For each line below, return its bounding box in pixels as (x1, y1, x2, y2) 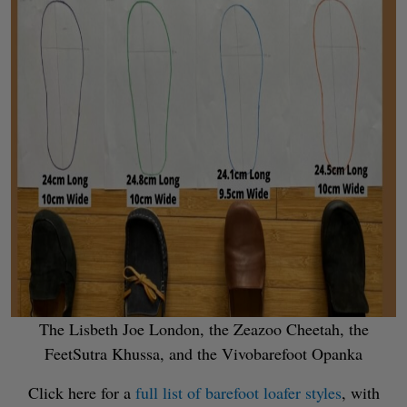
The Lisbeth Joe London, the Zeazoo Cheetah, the (38, 317, 369, 340)
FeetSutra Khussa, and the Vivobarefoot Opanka (45, 342, 362, 364)
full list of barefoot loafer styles (130, 381, 342, 403)
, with (341, 381, 380, 403)
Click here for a (27, 381, 131, 403)
